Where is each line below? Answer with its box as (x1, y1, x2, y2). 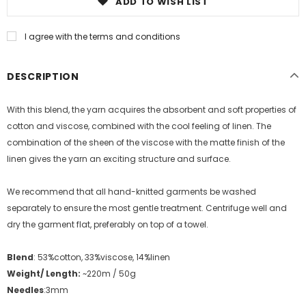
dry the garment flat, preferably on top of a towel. (7, 218, 208, 230)
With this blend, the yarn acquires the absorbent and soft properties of (7, 103, 296, 115)
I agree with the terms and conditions (25, 30, 180, 42)
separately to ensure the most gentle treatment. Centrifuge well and (7, 201, 287, 214)
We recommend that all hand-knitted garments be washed (7, 185, 256, 197)
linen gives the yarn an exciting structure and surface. (7, 152, 231, 165)
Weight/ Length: (7, 267, 81, 279)
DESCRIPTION (7, 69, 79, 83)
